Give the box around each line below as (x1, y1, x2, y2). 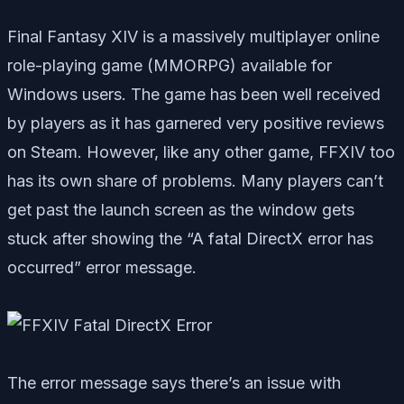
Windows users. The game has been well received (7, 84, 381, 104)
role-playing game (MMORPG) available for (7, 55, 332, 75)
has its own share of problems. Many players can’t (7, 170, 383, 190)
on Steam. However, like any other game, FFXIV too (7, 142, 395, 161)
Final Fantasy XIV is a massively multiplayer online (7, 26, 380, 46)
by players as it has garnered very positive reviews (7, 113, 384, 133)
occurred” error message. (7, 257, 197, 277)
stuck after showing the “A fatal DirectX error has (7, 228, 373, 248)
